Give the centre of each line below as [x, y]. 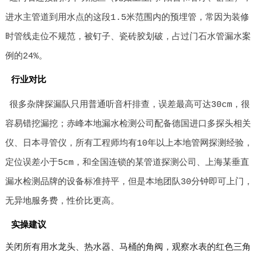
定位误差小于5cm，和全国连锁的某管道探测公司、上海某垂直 [127, 163]
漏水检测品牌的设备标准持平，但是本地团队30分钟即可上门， [129, 182]
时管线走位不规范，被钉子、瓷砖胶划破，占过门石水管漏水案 [128, 37]
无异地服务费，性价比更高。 [62, 202]
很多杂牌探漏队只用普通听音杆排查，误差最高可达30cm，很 [130, 105]
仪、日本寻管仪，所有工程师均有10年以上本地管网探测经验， [129, 144]
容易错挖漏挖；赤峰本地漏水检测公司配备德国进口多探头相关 [128, 125]
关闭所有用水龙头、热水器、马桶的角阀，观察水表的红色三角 [128, 248]
